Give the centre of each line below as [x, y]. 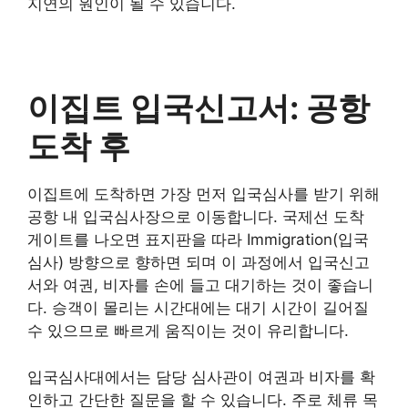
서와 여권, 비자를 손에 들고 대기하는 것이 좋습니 [200, 285]
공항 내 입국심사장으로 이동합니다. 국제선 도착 [196, 217]
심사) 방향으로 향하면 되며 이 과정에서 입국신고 [199, 262]
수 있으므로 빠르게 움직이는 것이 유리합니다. [188, 331]
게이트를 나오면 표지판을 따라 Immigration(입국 [198, 240]
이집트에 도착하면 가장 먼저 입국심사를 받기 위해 [204, 194]
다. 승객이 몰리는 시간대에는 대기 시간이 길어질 [198, 308]
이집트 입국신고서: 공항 [199, 107]
